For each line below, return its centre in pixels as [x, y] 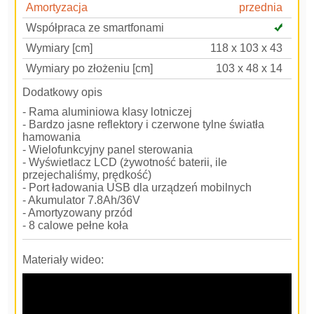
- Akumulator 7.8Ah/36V [82, 200]
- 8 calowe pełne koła [76, 225]
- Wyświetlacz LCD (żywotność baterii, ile [125, 162]
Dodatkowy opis [63, 92]
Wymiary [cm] [60, 48]
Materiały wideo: [63, 259]
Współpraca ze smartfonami [95, 27]
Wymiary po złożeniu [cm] [90, 68]
